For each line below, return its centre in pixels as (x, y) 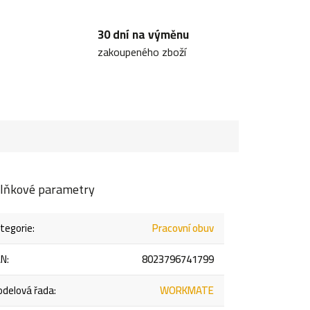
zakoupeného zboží (142, 52)
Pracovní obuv (183, 228)
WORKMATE (187, 291)
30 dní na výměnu (143, 35)
